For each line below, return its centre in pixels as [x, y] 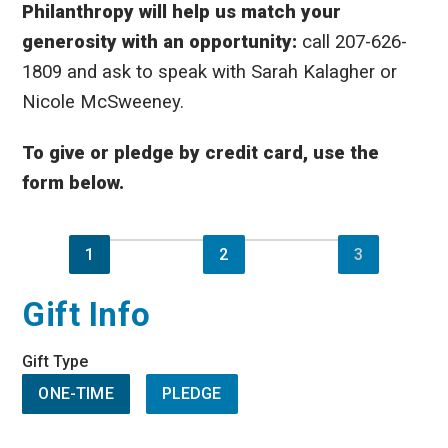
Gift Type [55, 361]
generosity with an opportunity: [162, 41]
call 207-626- [355, 41]
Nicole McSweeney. [106, 101]
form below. [73, 182]
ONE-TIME [76, 394]
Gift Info [86, 314]
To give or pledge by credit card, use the [201, 152]
